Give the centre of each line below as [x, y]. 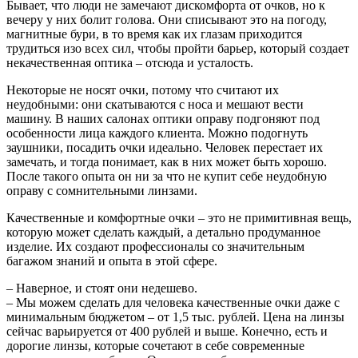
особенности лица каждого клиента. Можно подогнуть [157, 133]
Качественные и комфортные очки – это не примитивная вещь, [179, 218]
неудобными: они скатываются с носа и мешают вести [155, 104]
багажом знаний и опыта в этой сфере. [118, 261]
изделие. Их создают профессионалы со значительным [155, 247]
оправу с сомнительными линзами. [102, 191]
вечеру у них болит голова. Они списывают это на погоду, [167, 20]
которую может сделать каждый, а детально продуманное [163, 232]
